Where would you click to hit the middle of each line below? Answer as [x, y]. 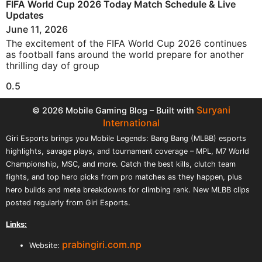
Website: [46, 246]
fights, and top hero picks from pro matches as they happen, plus [124, 177]
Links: [16, 224]
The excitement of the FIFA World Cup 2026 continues [126, 43]
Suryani [213, 110]
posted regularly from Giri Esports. [68, 203]
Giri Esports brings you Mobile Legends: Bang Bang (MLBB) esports [126, 139]
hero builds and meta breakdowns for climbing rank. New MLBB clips [128, 190]
